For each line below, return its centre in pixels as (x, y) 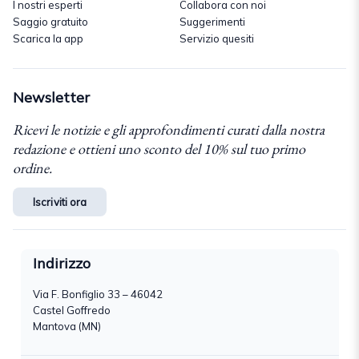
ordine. (32, 168)
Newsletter (51, 98)
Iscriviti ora (60, 202)
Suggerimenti (212, 22)
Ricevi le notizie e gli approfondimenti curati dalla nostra (169, 130)
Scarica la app (48, 39)
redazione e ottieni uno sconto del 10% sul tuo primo (159, 149)
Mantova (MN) (67, 327)
